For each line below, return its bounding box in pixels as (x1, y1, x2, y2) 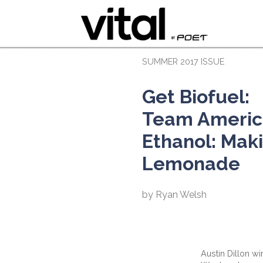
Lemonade (142, 153, 240, 174)
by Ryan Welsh (142, 189, 207, 200)
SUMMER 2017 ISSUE (142, 56, 224, 66)
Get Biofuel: (142, 86, 249, 107)
